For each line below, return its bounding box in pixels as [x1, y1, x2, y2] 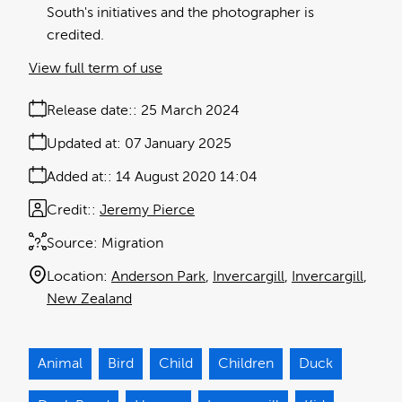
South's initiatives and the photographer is [47, 4, 314, 22]
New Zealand [47, 291, 132, 308]
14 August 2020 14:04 [116, 169, 258, 186]
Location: [47, 268, 108, 285]
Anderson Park [111, 268, 205, 285]
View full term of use [29, 60, 162, 77]
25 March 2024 [141, 102, 240, 119]
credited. [47, 27, 104, 44]
